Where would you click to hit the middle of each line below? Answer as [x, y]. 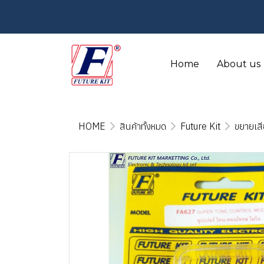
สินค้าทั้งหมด [143, 126]
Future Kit [200, 126]
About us [238, 64]
